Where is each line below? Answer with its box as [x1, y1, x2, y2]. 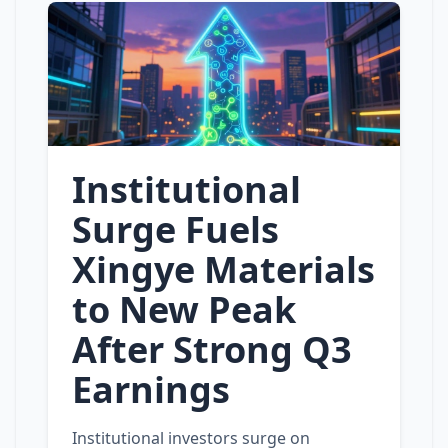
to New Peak [72, 285, 296, 334]
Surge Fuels [72, 205, 279, 254]
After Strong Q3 [72, 325, 352, 374]
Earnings [72, 365, 230, 414]
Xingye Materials [72, 245, 375, 294]
